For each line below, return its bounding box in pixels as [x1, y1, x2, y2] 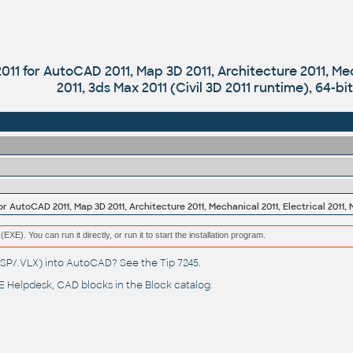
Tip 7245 [159, 257, 199, 270]
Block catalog [144, 279, 210, 292]
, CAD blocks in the [51, 279, 145, 292]
